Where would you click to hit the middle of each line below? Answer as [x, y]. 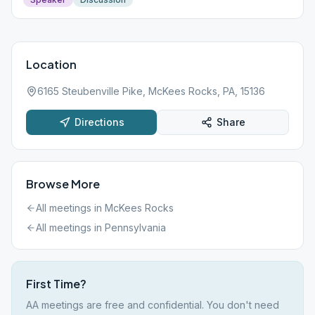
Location [51, 64]
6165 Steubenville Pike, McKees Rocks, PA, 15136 [151, 91]
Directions [99, 122]
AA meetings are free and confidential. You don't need [153, 305]
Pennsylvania [135, 227]
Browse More [63, 184]
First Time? [56, 284]
